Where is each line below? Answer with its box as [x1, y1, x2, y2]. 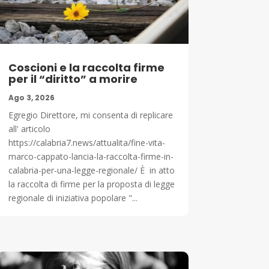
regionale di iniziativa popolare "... [8, 192, 138, 204]
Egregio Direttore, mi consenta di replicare [8, 109, 173, 121]
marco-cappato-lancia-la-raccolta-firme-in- [8, 150, 174, 162]
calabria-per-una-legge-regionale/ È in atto [8, 164, 175, 176]
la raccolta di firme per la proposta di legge [8, 178, 175, 190]
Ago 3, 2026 [8, 92, 55, 103]
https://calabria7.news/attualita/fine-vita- [8, 136, 165, 148]
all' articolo [8, 122, 50, 134]
